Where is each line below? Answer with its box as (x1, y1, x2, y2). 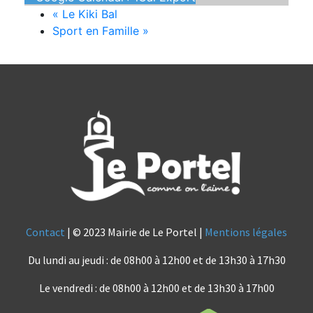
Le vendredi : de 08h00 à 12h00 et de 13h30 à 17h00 (38, 281, 275, 296)
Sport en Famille (52, 24, 143, 38)
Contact (26, 225, 65, 240)
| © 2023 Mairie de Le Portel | (65, 225, 205, 240)
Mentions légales (205, 225, 287, 240)
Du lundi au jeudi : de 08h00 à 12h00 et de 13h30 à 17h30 (27, 253, 286, 268)
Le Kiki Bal (59, 7, 117, 22)
